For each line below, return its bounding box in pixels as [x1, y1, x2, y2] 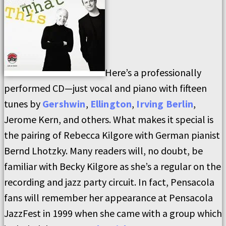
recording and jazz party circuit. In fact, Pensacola [4, 176, 214, 188]
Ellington [90, 97, 132, 110]
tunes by [4, 97, 42, 110]
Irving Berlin [136, 97, 194, 110]
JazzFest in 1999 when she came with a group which [4, 207, 222, 219]
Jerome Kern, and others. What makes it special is [4, 113, 213, 126]
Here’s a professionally [105, 66, 201, 79]
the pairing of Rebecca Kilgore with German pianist [4, 129, 220, 141]
